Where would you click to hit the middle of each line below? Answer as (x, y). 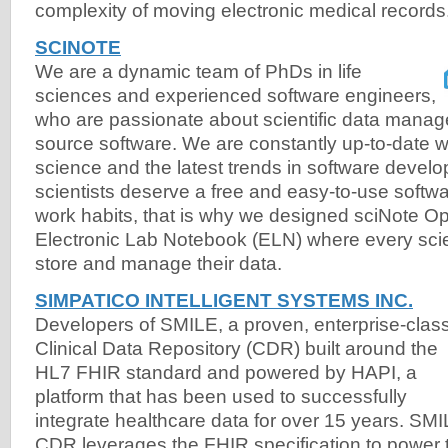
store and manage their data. (158, 263)
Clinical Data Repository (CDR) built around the (236, 348)
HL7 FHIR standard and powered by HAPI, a (226, 372)
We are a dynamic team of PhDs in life (198, 71)
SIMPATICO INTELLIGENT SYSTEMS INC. (224, 300)
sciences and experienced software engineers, (235, 95)
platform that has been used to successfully (221, 396)
